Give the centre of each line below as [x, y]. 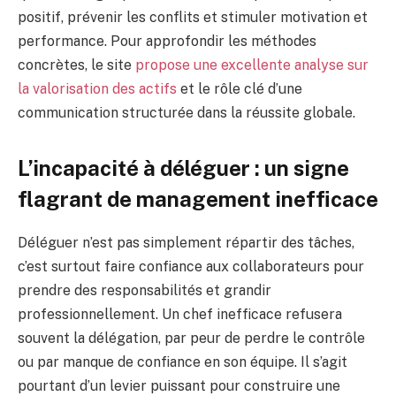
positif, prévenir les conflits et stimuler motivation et [193, 17]
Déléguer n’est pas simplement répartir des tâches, [186, 242]
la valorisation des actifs [97, 88]
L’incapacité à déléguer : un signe [183, 168]
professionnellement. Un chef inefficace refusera [180, 314]
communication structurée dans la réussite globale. [187, 112]
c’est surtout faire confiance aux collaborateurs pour [191, 266]
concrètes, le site [76, 65]
